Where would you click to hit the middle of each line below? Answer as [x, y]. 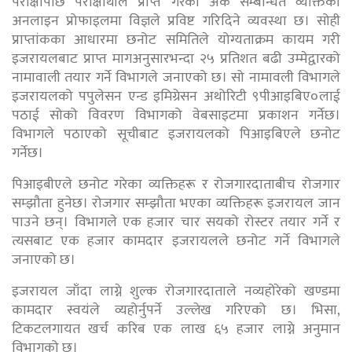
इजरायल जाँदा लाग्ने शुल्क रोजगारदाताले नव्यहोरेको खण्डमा [176, 291]
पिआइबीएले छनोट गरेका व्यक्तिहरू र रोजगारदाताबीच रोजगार [176, 184]
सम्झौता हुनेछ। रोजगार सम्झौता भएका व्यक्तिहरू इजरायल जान [176, 203]
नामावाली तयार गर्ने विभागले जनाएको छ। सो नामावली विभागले [176, 77]
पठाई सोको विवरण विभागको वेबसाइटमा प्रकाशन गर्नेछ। [176, 115]
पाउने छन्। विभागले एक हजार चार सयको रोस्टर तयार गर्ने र [176, 222]
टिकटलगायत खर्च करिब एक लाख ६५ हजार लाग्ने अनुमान [176, 329]
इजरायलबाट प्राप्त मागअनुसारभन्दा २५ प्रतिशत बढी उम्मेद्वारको [176, 59]
